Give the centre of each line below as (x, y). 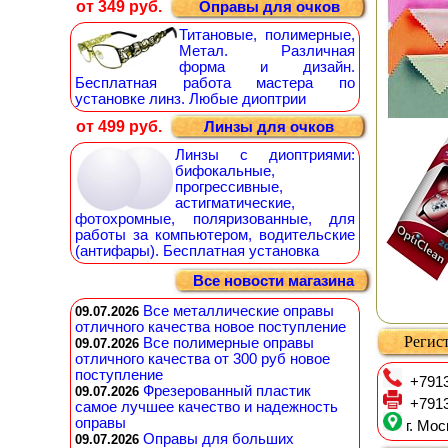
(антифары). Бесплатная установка (197, 251)
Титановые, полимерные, (267, 35)
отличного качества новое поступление (210, 327)
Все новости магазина (273, 281)
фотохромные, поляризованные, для (215, 219)
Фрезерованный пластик (227, 391)
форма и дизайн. (267, 67)
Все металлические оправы (238, 311)
